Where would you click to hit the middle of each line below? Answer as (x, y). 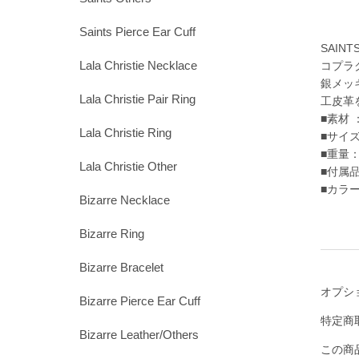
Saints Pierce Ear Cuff (137, 32)
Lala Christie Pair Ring (137, 99)
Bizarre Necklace (124, 200)
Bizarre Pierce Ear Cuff (139, 301)
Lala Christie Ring (125, 133)
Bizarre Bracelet (121, 268)
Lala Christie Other (128, 167)
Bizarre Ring (111, 234)
